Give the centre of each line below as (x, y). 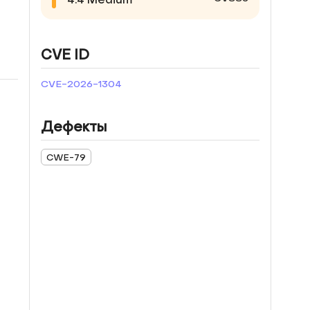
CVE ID (65, 55)
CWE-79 (66, 157)
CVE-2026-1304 (81, 84)
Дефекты (74, 127)
